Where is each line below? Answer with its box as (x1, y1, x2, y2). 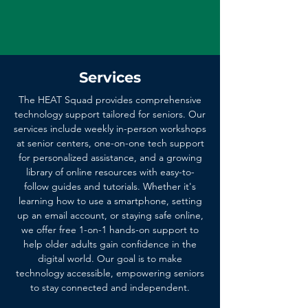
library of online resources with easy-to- (25, 166, 195, 178)
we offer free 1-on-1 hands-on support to (21, 223, 199, 236)
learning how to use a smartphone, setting (18, 195, 202, 207)
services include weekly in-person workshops (14, 122, 206, 135)
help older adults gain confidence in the (23, 238, 197, 250)
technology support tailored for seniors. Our (14, 108, 206, 120)
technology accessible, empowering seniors (16, 267, 204, 279)
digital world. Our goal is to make (38, 252, 182, 265)
